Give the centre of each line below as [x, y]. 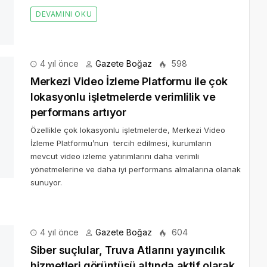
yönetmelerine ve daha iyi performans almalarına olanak [136, 121]
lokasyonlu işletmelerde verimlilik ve [123, 49]
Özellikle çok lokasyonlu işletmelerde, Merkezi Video [128, 82]
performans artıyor [78, 64]
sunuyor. [46, 134]
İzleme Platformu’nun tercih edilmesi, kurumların [121, 95]
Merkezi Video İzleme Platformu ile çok [129, 33]
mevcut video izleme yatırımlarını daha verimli [115, 108]
